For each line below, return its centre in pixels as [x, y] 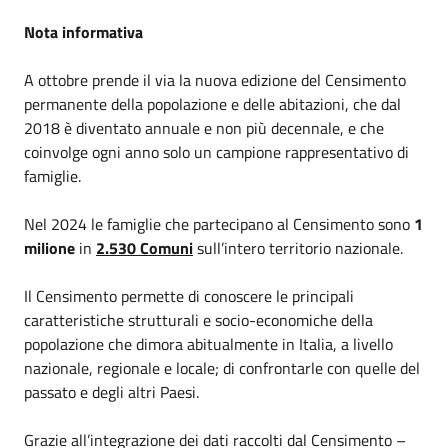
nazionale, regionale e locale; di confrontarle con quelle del [222, 367]
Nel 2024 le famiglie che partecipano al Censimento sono [219, 223]
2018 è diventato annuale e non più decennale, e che [204, 127]
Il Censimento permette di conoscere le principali [189, 295]
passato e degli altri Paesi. [111, 391]
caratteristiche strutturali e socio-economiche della [198, 319]
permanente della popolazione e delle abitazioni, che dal [212, 103]
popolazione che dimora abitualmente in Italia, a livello [208, 343]
